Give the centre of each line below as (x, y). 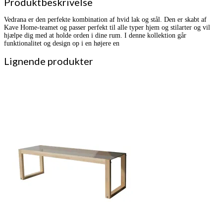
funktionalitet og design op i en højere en (62, 43)
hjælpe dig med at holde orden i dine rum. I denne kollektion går (95, 35)
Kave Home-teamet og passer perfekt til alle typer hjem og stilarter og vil (107, 27)
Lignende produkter (49, 61)
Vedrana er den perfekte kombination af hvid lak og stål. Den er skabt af (105, 19)
